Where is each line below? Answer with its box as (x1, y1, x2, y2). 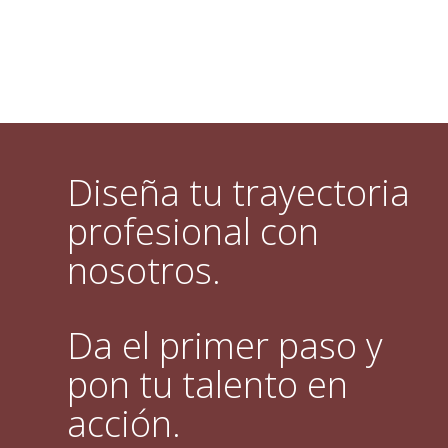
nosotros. (67, 246, 222, 295)
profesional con (67, 207, 320, 256)
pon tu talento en (67, 360, 349, 409)
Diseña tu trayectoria (67, 168, 411, 217)
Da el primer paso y (67, 321, 384, 370)
